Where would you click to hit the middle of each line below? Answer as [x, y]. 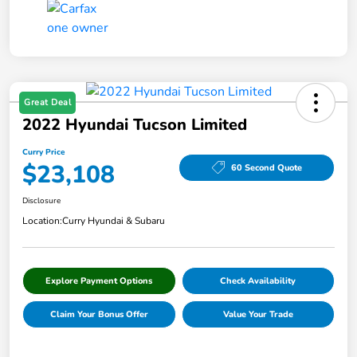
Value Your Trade [258, 315]
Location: [42, 221]
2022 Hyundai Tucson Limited [135, 125]
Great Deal [47, 103]
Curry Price [43, 153]
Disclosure [41, 201]
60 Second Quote [266, 167]
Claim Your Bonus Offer [99, 315]
